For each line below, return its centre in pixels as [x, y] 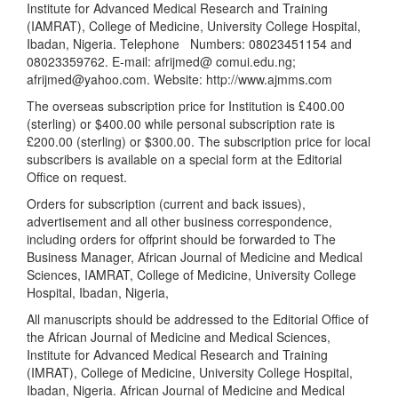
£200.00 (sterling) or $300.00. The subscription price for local [199, 141]
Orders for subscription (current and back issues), [166, 203]
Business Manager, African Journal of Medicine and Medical [195, 257]
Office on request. [77, 177]
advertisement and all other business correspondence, [179, 221]
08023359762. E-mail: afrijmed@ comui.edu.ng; [161, 61]
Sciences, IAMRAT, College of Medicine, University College [191, 275]
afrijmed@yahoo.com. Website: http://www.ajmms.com [179, 79]
